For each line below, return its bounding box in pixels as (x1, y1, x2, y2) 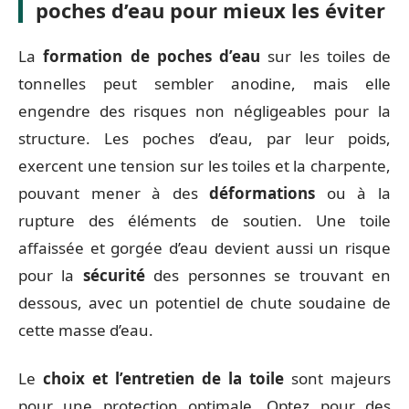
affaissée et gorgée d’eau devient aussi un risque (18, 237, 391, 258)
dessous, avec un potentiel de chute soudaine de (18, 292, 391, 313)
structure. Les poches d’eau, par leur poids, (18, 128, 391, 149)
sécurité (82, 265, 145, 286)
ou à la (315, 183, 392, 204)
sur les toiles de (260, 46, 391, 67)
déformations (209, 183, 316, 204)
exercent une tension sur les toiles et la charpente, (18, 155, 391, 176)
